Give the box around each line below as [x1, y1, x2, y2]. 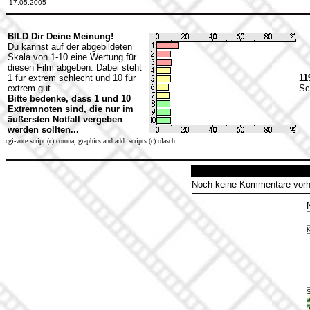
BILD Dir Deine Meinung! [8, 31, 113, 42]
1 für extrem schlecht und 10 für [8, 73, 136, 83]
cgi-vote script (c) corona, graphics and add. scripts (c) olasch [6, 137, 175, 145]
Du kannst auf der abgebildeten [8, 42, 132, 52]
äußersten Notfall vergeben [8, 114, 122, 125]
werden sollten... [8, 125, 79, 135]
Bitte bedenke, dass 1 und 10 [8, 93, 131, 104]
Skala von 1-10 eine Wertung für [8, 52, 136, 62]
